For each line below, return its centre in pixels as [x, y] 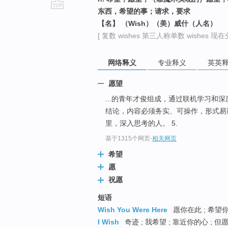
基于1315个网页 [128, 139]
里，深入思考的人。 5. [141, 123]
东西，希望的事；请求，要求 [144, 11]
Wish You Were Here [133, 209]
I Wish [108, 222]
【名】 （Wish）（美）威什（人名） [157, 23]
